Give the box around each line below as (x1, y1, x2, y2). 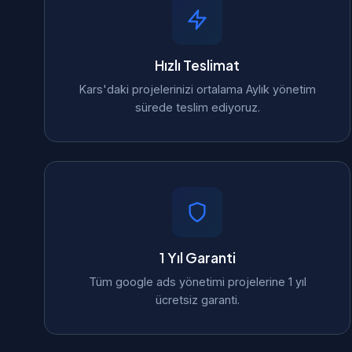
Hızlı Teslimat (155, 57, 240, 74)
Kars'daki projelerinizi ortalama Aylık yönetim (79, 82, 316, 96)
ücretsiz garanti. (155, 293, 240, 306)
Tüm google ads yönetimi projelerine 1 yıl (88, 275, 306, 288)
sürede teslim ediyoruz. (134, 101, 260, 114)
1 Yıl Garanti (159, 249, 236, 266)
